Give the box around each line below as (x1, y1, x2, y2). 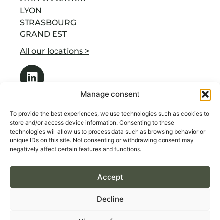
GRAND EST (20, 29, 67, 39)
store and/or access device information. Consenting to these (10, 119, 174, 126)
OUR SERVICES (22, 128, 82, 137)
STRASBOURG (20, 17, 76, 27)
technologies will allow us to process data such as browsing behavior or (10, 128, 205, 135)
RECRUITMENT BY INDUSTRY (22, 159, 137, 169)
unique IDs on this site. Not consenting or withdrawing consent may (10, 137, 193, 144)
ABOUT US (22, 143, 64, 153)
